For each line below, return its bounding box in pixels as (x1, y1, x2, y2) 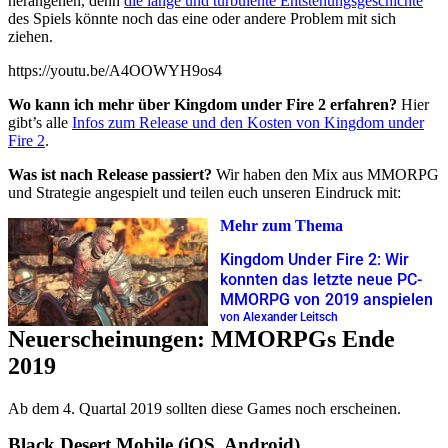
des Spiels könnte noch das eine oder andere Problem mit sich (8, 9, 396, 27)
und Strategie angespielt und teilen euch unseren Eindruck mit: (8, 183, 401, 201)
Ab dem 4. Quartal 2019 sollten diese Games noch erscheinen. (8, 399, 401, 417)
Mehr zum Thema (220, 217, 343, 235)
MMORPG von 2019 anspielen (220, 290, 434, 310)
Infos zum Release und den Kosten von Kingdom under (72, 113, 424, 131)
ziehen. (8, 27, 53, 45)
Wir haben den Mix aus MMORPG (212, 165, 439, 183)
